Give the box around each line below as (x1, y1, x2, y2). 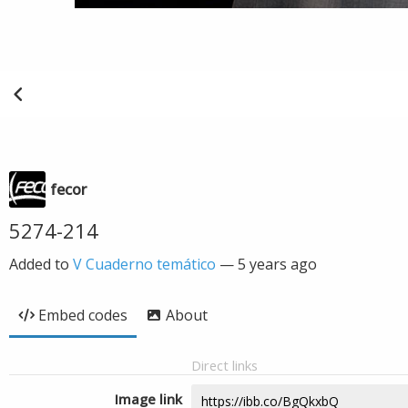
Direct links (191, 356, 258, 374)
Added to (9, 254, 73, 274)
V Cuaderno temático (73, 254, 216, 274)
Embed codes (38, 305, 127, 325)
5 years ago (238, 254, 317, 274)
